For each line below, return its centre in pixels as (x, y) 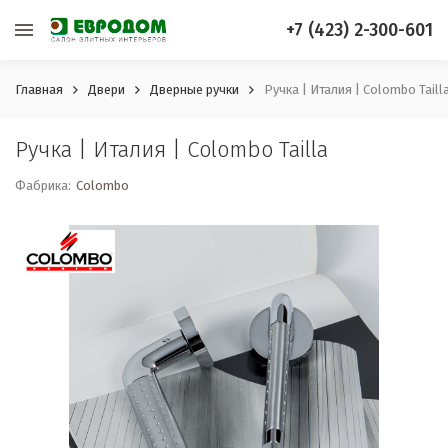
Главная (39, 89)
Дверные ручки (194, 89)
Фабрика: (43, 185)
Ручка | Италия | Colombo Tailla (171, 149)
